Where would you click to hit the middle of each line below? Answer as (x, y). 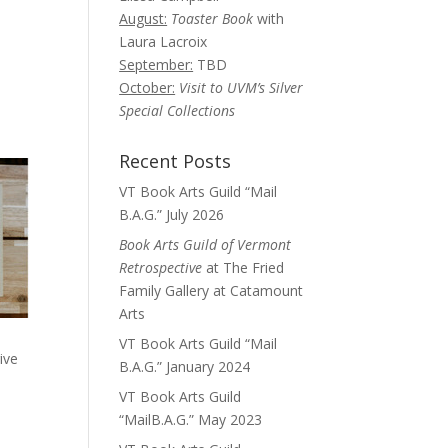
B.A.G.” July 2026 (172, 214)
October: (147, 87)
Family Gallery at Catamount (211, 290)
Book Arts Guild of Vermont (205, 244)
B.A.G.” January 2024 (185, 366)
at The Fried (243, 267)
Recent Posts (175, 161)
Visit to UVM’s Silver (241, 87)
